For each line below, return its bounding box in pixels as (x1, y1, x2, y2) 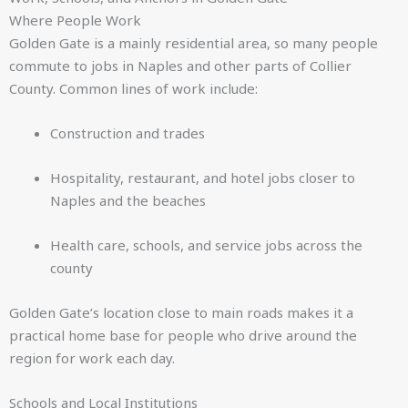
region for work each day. (9, 349, 175, 367)
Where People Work (9, 11, 141, 29)
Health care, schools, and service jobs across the (50, 236, 362, 254)
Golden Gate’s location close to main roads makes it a (9, 303, 353, 321)
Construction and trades (50, 124, 205, 142)
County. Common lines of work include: (9, 79, 258, 97)
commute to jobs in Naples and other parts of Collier (9, 56, 352, 75)
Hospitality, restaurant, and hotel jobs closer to (50, 168, 355, 187)
